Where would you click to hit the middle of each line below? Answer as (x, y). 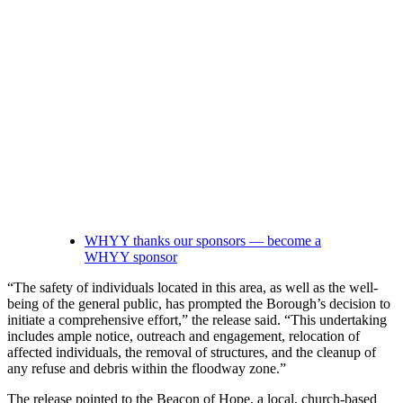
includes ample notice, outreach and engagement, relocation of (184, 336)
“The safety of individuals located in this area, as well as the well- (193, 287)
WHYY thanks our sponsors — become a (203, 240)
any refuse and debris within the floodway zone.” (147, 368)
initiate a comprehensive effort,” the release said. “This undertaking (197, 319)
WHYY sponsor (131, 256)
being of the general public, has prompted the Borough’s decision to (199, 303)
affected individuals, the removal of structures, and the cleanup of (192, 352)
